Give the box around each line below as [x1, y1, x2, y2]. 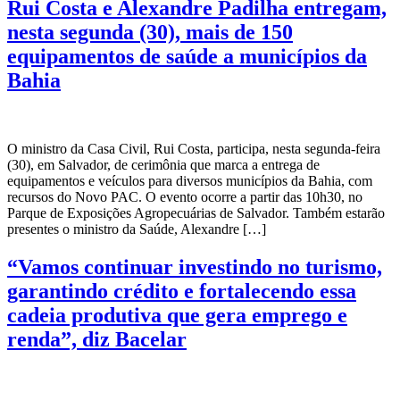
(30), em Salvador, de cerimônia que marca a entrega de [7, 156, 320, 172]
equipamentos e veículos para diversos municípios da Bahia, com [7, 172, 372, 188]
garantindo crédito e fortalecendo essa [7, 279, 356, 303]
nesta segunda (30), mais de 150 [7, 20, 293, 44]
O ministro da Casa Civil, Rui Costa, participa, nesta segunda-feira [7, 140, 380, 156]
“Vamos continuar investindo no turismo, [7, 254, 382, 279]
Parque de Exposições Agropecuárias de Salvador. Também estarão [7, 204, 385, 221]
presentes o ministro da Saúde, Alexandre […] [7, 221, 266, 237]
